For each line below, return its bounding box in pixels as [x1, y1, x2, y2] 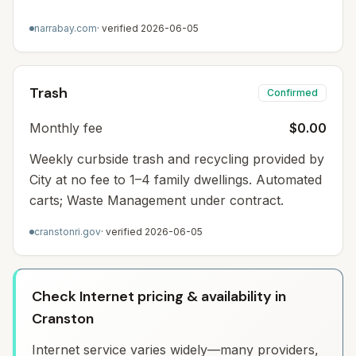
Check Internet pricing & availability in [32, 287, 286, 306]
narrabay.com [34, 22, 97, 34]
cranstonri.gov [34, 226, 101, 238]
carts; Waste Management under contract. [29, 192, 284, 208]
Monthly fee [29, 120, 103, 136]
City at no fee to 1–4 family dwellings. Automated [29, 172, 322, 188]
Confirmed [267, 87, 318, 99]
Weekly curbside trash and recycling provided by [29, 151, 324, 167]
